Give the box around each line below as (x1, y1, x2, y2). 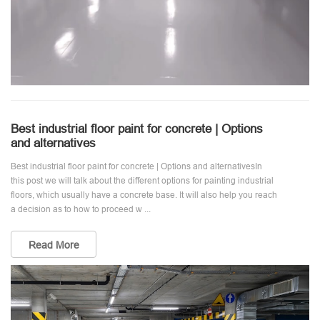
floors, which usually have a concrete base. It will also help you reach (11, 189, 277, 200)
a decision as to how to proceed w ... (11, 204, 151, 214)
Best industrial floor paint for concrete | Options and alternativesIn (11, 161, 262, 171)
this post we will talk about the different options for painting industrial (11, 175, 274, 186)
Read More (28, 239, 79, 251)
